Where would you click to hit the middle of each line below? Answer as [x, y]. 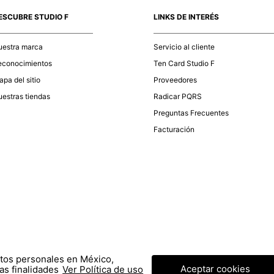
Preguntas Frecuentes [191, 113]
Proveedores [175, 80]
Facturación [174, 130]
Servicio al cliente [184, 46]
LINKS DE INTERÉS [186, 17]
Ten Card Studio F [184, 64]
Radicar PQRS [177, 97]
